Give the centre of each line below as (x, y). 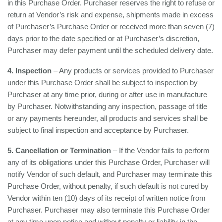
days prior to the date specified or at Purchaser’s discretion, (103, 38)
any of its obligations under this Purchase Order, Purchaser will (109, 162)
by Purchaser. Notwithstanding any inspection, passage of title (107, 106)
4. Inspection (29, 71)
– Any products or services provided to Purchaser (133, 71)
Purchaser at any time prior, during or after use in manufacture (107, 94)
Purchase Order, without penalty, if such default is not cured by (108, 186)
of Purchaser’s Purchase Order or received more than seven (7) (111, 27)
